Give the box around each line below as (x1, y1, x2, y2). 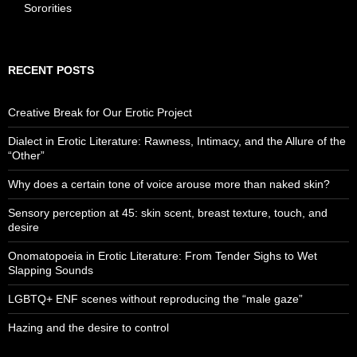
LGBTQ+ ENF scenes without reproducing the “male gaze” (8, 292, 303, 305)
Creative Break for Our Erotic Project (8, 105, 192, 119)
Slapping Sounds (8, 263, 93, 277)
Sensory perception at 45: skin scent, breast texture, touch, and (8, 206, 328, 219)
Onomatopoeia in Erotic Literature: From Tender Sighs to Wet (8, 249, 317, 262)
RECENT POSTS (8, 63, 94, 76)
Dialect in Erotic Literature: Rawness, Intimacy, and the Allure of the (8, 134, 346, 147)
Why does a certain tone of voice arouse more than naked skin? (8, 177, 330, 190)
